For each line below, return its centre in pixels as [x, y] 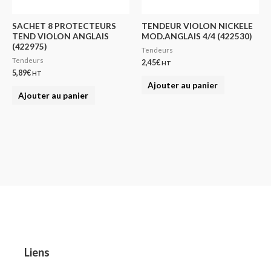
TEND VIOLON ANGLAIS [60, 36]
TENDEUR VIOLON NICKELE [197, 26]
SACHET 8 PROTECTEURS [64, 26]
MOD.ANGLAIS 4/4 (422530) [197, 36]
